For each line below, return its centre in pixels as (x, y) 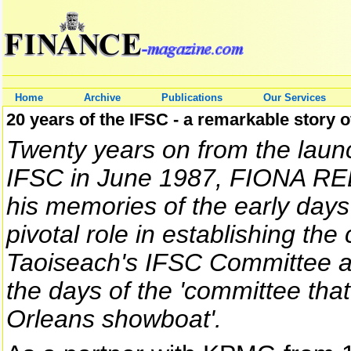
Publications (192, 98)
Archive (102, 98)
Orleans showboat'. (114, 319)
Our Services (295, 98)
